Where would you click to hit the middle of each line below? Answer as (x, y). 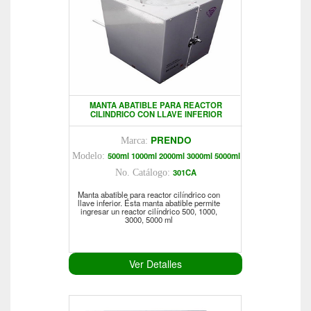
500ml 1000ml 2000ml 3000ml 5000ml (174, 156)
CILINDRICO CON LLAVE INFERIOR (156, 114)
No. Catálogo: (144, 173)
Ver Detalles (155, 264)
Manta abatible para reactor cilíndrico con (149, 195)
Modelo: (90, 156)
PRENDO (171, 140)
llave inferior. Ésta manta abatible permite (149, 203)
